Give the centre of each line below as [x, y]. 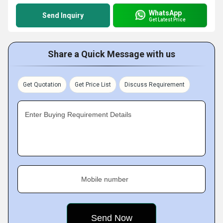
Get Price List [93, 85]
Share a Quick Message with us [111, 54]
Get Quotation [42, 85]
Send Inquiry [63, 15]
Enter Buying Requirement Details [78, 114]
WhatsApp [165, 13]
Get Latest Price [167, 19]
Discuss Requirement [155, 85]
